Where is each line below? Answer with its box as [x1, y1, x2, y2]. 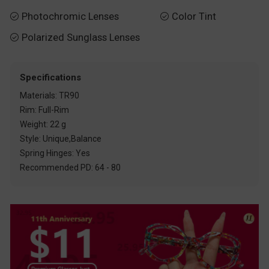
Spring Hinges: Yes [20, 148, 91, 159]
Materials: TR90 [20, 91, 80, 101]
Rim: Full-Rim [20, 105, 70, 115]
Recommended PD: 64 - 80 [20, 163, 121, 173]
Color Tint [171, 10, 216, 22]
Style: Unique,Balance [20, 134, 102, 144]
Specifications [20, 72, 82, 83]
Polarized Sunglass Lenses [22, 32, 140, 44]
